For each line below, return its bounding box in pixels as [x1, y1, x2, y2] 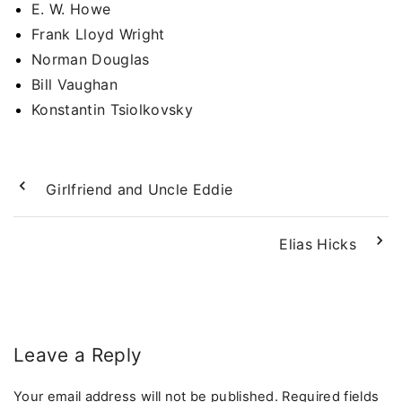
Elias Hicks [279, 234, 356, 253]
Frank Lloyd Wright [31, 25, 165, 44]
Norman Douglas [31, 50, 150, 69]
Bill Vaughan [31, 75, 118, 94]
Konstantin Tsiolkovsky [31, 100, 194, 119]
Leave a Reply [13, 344, 143, 367]
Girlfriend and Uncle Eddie [46, 179, 233, 198]
